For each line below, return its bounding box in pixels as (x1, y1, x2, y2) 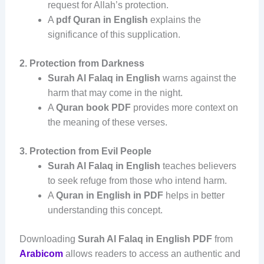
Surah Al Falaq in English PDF (77, 234, 212, 245)
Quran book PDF (55, 103, 131, 113)
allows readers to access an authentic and (62, 249, 240, 259)
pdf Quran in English (55, 15, 148, 25)
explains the (147, 15, 201, 25)
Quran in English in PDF (55, 190, 163, 201)
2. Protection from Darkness (19, 58, 144, 69)
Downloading (19, 234, 78, 245)
